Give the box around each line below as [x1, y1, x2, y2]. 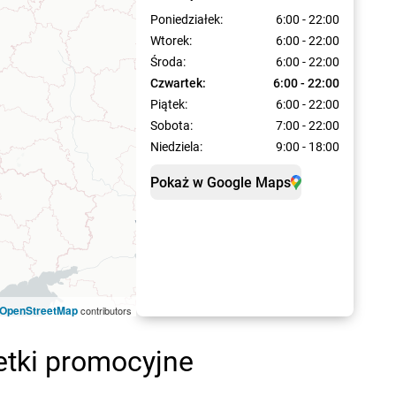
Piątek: [149, 97, 187, 111]
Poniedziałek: [149, 12, 223, 27]
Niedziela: [149, 140, 202, 154]
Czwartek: [149, 76, 206, 90]
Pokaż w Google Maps [149, 173, 291, 191]
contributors [77, 303, 132, 317]
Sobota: [149, 118, 193, 133]
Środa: [149, 55, 186, 69]
